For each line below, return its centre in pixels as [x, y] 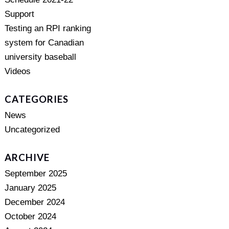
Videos [17, 71]
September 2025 [36, 174]
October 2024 [30, 216]
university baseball [40, 57]
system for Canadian [44, 43]
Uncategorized [32, 130]
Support [19, 14]
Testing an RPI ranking [48, 28]
